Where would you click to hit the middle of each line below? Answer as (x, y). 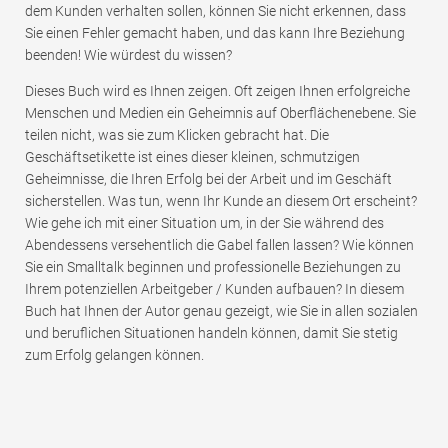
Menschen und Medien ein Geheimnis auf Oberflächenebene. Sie (220, 113)
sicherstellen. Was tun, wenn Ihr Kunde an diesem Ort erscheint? (221, 201)
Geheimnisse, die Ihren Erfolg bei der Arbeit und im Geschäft (208, 179)
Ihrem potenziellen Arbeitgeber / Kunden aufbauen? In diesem (214, 289)
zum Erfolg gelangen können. (114, 355)
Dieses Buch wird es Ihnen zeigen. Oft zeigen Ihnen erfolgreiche (217, 91)
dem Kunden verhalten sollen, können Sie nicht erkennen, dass (215, 11)
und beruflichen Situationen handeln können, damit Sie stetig (211, 333)
